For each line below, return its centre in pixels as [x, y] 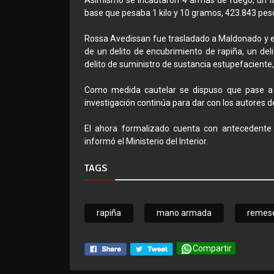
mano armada [184, 213]
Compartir [212, 249]
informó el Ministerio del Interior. [146, 142]
